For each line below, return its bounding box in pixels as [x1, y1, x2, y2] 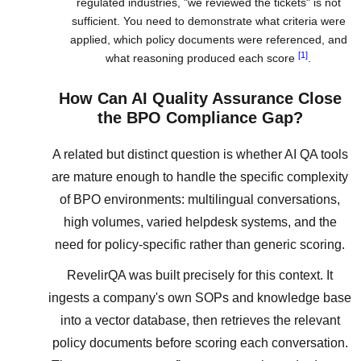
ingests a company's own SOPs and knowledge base [48, 290, 351, 305]
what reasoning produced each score [106, 52, 298, 65]
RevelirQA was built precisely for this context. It [67, 268, 333, 282]
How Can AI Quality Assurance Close [58, 89, 342, 107]
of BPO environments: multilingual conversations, [60, 192, 340, 206]
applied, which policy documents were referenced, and [69, 33, 347, 47]
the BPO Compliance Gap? [97, 108, 303, 127]
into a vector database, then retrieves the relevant [60, 313, 340, 327]
